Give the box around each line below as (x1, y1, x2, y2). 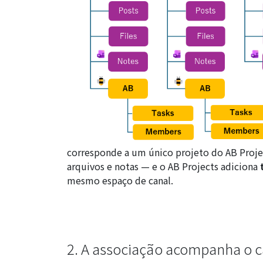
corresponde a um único (67, 144, 176, 159)
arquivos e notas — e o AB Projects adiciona (67, 159, 260, 173)
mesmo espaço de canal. (67, 173, 173, 187)
